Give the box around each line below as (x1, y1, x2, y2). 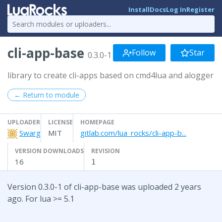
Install (128, 5, 150, 14)
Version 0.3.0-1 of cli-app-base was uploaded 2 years (7, 181, 201, 192)
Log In (166, 5, 186, 14)
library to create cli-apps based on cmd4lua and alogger (7, 69, 214, 81)
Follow (132, 47, 156, 58)
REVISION (91, 146, 120, 155)
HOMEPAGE (80, 117, 114, 126)
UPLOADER (7, 117, 40, 126)
